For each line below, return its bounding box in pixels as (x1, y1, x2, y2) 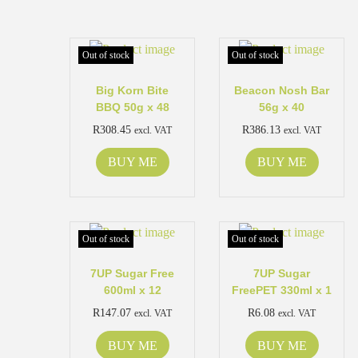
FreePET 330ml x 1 (232, 284, 332, 297)
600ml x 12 (103, 284, 161, 297)
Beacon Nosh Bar (234, 83, 330, 97)
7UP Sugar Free (90, 267, 175, 280)
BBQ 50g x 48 (95, 100, 169, 113)
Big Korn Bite (96, 83, 169, 97)
